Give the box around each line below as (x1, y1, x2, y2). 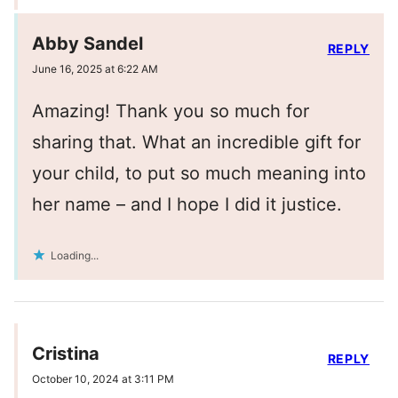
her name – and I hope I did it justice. (32, 194, 342, 216)
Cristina (32, 343, 99, 365)
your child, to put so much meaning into (32, 163, 366, 185)
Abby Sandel (32, 33, 143, 55)
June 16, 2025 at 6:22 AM (32, 62, 158, 76)
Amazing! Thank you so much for (32, 100, 309, 123)
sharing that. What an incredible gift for (32, 131, 361, 154)
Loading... (51, 249, 99, 263)
